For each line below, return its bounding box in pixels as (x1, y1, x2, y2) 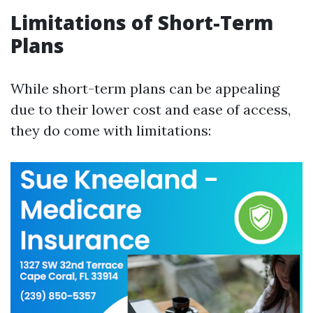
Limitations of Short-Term (10, 9, 273, 36)
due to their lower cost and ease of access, (10, 101, 291, 118)
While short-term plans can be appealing (10, 80, 279, 97)
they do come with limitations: (10, 122, 211, 139)
